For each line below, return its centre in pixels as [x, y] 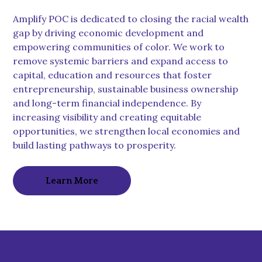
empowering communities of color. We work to [119, 46]
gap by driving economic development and [108, 32]
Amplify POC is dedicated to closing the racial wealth [131, 18]
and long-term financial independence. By [107, 103]
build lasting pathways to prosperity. [95, 145]
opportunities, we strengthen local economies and [127, 131]
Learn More [72, 180]
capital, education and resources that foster [113, 75]
